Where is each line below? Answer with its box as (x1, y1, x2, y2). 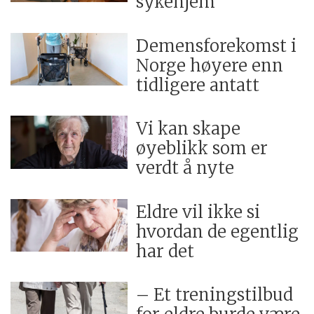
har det (136, 240, 195, 262)
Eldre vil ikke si (136, 200, 261, 223)
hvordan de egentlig (136, 220, 299, 243)
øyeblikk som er (136, 137, 268, 160)
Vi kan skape (136, 118, 241, 140)
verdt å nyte (136, 157, 235, 179)
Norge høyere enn (136, 54, 284, 76)
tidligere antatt (136, 74, 260, 96)
